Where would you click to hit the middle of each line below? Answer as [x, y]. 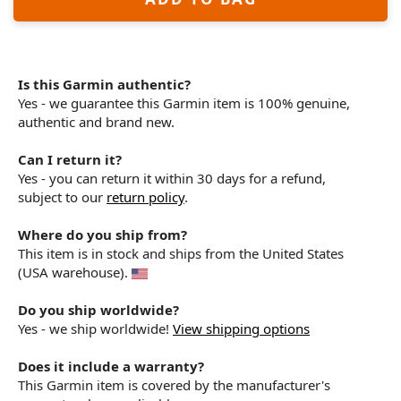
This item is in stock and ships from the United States [181, 253]
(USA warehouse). [75, 272]
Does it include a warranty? [111, 366]
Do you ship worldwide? [98, 310]
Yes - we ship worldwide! [95, 328]
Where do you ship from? [102, 235]
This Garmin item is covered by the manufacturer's [174, 385]
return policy [145, 197]
